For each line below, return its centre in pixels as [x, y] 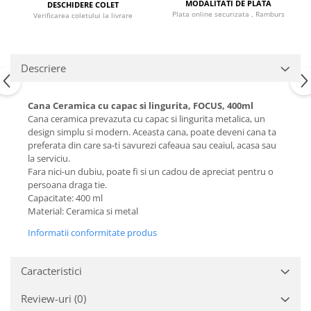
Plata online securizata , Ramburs [228, 14]
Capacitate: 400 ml [65, 198]
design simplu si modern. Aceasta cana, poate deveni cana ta [152, 132]
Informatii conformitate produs [92, 233]
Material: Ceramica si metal [83, 211]
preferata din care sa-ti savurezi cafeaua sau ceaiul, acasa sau [152, 145]
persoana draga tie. [67, 185]
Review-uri [48, 299]
